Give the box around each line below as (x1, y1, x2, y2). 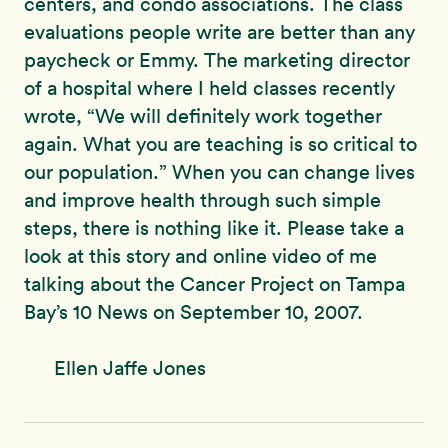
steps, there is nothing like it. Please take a (24, 216, 404, 241)
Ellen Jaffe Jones (54, 356, 206, 381)
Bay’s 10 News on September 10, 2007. (24, 300, 363, 325)
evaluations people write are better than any (24, 20, 415, 45)
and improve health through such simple (24, 188, 381, 213)
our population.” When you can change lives (24, 160, 415, 185)
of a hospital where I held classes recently (24, 76, 395, 101)
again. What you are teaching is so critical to (24, 132, 417, 157)
